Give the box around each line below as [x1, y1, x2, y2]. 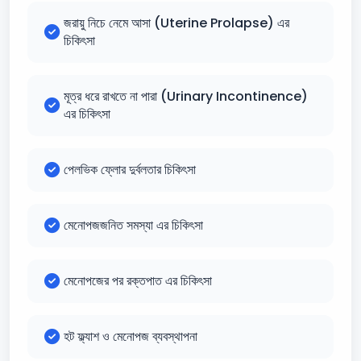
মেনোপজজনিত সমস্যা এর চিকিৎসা [64, 216, 203, 234]
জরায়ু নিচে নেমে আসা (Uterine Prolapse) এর [64, 14, 289, 32]
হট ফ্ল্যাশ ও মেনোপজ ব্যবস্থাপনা [64, 327, 197, 346]
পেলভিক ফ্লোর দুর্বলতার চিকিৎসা [64, 160, 196, 179]
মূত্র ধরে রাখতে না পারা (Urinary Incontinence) [64, 87, 308, 106]
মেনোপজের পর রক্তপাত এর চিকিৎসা [64, 272, 212, 290]
